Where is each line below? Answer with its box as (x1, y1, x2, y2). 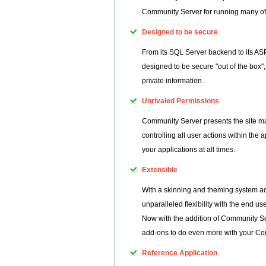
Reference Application (142, 249, 217, 257)
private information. (142, 77, 204, 85)
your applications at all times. (142, 145, 235, 154)
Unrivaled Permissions (142, 97, 219, 105)
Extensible (142, 166, 178, 174)
